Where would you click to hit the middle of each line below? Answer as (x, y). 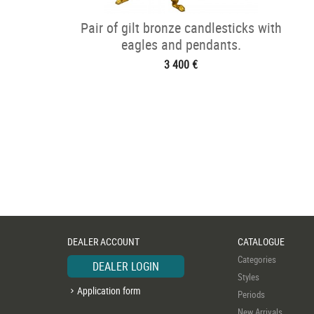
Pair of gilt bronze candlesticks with (181, 28)
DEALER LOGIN (126, 266)
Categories (257, 259)
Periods (251, 294)
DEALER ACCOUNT (103, 241)
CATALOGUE (261, 241)
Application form (109, 291)
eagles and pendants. (181, 45)
